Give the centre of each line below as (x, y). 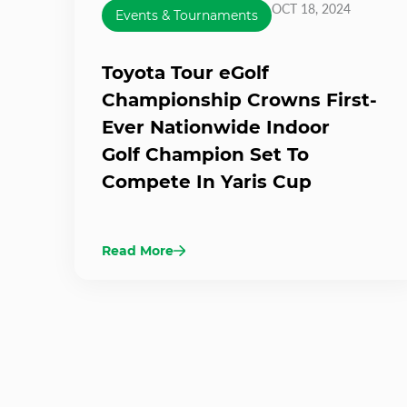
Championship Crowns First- (239, 99)
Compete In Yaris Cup (207, 181)
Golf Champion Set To (205, 154)
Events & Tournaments (187, 15)
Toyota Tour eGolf (185, 72)
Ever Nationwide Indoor (216, 127)
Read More (138, 250)
